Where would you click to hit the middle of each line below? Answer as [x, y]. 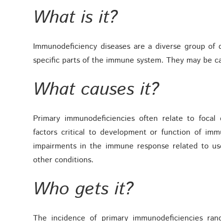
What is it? [75, 18]
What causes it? [96, 90]
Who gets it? [83, 190]
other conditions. [64, 160]
